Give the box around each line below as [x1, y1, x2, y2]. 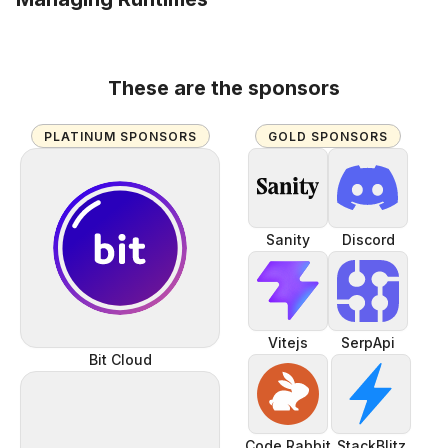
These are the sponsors [108, 76, 340, 100]
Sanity [266, 231, 310, 248]
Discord [341, 231, 395, 248]
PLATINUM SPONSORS [43, 128, 197, 144]
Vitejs [268, 334, 308, 351]
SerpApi [341, 334, 395, 351]
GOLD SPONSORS [268, 128, 388, 144]
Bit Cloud [88, 351, 152, 368]
